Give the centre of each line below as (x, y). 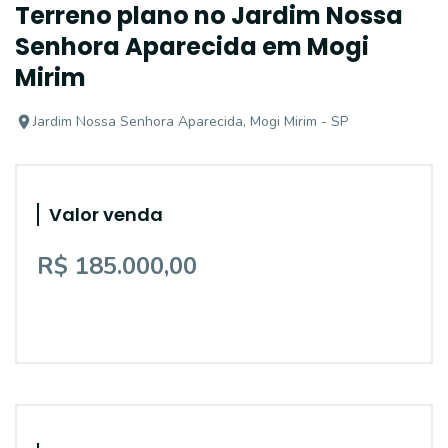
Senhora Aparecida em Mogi (192, 46)
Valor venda (106, 214)
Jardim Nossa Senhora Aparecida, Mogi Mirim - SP (190, 121)
